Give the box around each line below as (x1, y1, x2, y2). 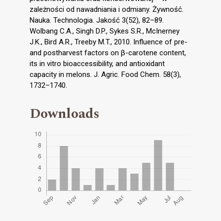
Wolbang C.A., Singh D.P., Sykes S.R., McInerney (30, 27, 180, 36)
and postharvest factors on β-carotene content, (30, 48, 186, 58)
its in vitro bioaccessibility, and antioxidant (30, 59, 165, 69)
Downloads (30, 103, 100, 125)
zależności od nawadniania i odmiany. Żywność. (30, 5, 184, 14)
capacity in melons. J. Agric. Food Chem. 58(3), (30, 70, 181, 79)
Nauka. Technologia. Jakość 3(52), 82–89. (30, 16, 164, 25)
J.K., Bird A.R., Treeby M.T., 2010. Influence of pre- (30, 37, 187, 47)
